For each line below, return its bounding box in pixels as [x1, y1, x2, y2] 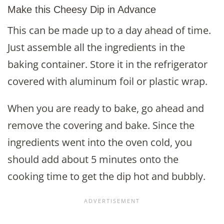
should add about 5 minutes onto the [7, 152, 178, 166]
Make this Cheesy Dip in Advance [7, 3, 156, 15]
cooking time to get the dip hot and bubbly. [7, 169, 205, 183]
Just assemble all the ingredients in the [7, 40, 185, 54]
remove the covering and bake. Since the [7, 118, 194, 132]
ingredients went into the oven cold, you [7, 135, 192, 149]
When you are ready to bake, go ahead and [7, 101, 204, 115]
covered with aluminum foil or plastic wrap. [7, 74, 207, 88]
